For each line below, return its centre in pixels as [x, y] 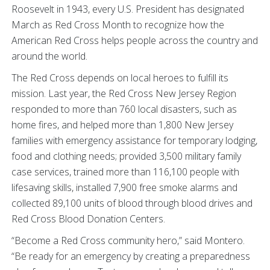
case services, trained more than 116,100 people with [125, 172]
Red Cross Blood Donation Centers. [88, 219]
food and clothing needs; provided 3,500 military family [126, 156]
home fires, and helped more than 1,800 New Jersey [122, 125]
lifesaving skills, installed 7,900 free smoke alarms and [124, 187]
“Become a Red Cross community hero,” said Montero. [128, 240]
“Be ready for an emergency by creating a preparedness [131, 256]
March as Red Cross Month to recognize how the [118, 25]
